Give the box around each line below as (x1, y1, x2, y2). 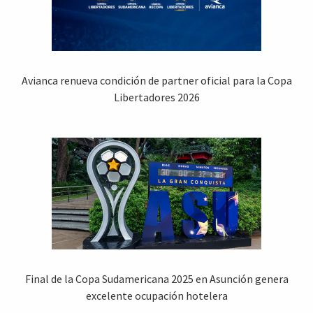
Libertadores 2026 (113, 89, 200, 104)
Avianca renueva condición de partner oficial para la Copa (21, 73, 292, 87)
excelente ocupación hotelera (85, 288, 228, 303)
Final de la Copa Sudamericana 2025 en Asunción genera (24, 271, 289, 286)
